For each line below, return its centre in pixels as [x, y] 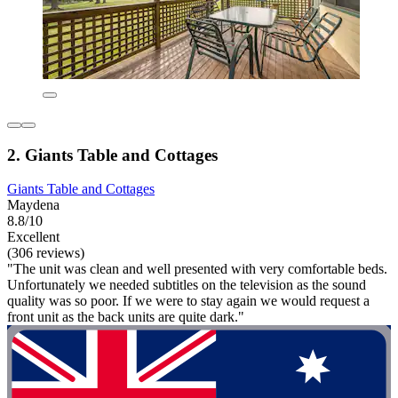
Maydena [33, 205]
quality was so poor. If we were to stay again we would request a [188, 301]
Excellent [33, 237]
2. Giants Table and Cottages [112, 155]
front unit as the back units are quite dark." [126, 317]
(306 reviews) [46, 253]
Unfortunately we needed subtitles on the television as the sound [187, 285]
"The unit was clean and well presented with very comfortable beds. [197, 269]
